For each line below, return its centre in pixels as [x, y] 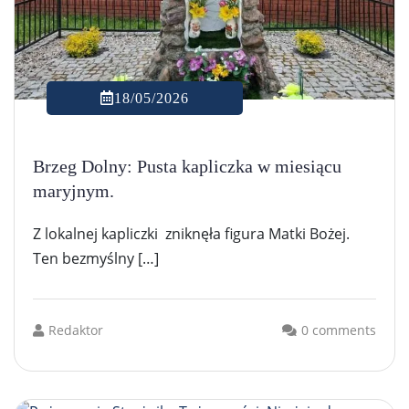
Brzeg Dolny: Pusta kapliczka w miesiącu [187, 166]
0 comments [339, 330]
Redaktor [76, 330]
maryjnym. [73, 190]
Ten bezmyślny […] [96, 258]
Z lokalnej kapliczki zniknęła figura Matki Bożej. [191, 233]
